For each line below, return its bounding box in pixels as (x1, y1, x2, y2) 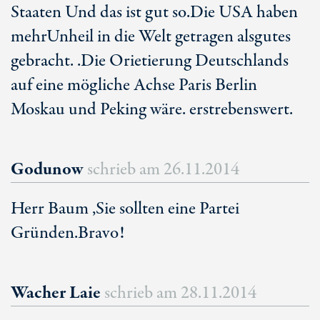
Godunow (11, 157, 87, 182)
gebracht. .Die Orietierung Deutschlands (11, 49, 289, 74)
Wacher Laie (11, 281, 104, 306)
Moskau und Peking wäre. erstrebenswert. (11, 97, 293, 122)
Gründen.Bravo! (11, 221, 124, 246)
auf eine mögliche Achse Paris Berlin (11, 73, 257, 98)
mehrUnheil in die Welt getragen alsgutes (11, 24, 291, 49)
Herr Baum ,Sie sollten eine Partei (11, 196, 239, 221)
